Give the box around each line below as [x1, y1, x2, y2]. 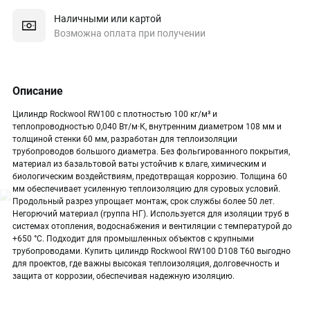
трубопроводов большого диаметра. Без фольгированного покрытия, [12, 147, 290, 156]
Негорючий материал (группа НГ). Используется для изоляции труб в [12, 209, 289, 219]
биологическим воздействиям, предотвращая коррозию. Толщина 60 [12, 172, 287, 181]
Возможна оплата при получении [54, 27, 206, 39]
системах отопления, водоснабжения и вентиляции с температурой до [12, 221, 292, 231]
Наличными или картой [54, 12, 161, 24]
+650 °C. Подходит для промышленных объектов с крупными [12, 234, 254, 244]
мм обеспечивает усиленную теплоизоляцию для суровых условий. [12, 184, 280, 194]
